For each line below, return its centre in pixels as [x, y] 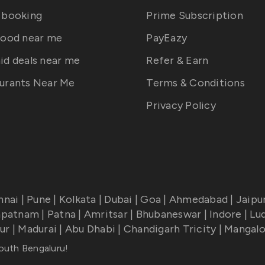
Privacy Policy [181, 105]
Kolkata [77, 199]
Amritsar [106, 214]
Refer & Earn [177, 60]
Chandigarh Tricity [170, 229]
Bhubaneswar [169, 214]
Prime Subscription [195, 15]
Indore [226, 214]
